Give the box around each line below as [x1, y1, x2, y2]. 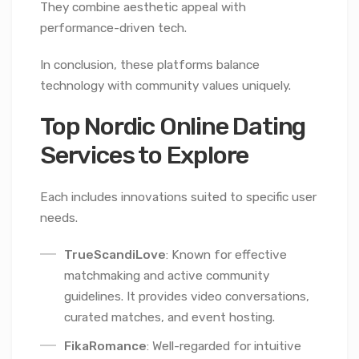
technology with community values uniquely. [40, 78, 291, 93]
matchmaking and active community [64, 268, 269, 283]
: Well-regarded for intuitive [147, 339, 301, 353]
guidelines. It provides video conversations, [64, 289, 309, 304]
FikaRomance [64, 339, 147, 353]
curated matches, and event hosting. [64, 310, 275, 325]
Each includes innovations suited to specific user [40, 190, 317, 204]
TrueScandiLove [64, 248, 166, 262]
